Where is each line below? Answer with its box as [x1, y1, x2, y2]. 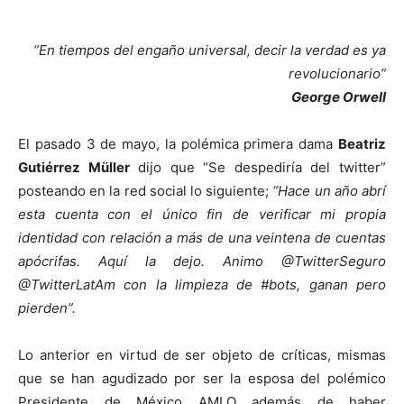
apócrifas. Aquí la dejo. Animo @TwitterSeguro [18, 252, 386, 271]
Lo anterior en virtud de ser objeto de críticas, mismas [18, 346, 386, 364]
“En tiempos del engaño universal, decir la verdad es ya [33, 41, 386, 60]
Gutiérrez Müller [18, 159, 130, 177]
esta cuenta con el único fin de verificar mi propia [18, 206, 386, 224]
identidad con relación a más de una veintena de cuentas [18, 229, 386, 247]
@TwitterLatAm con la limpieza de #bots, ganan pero [18, 276, 386, 294]
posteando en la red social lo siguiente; [18, 182, 273, 200]
